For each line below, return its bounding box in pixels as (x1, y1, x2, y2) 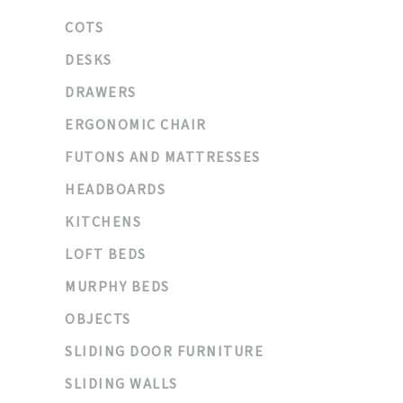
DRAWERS (65, 83, 137, 103)
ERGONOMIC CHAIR (65, 115, 207, 135)
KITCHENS (65, 212, 141, 232)
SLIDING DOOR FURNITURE (65, 342, 264, 362)
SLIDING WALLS (65, 374, 178, 394)
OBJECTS (65, 309, 131, 329)
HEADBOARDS (65, 180, 166, 200)
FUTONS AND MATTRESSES (65, 148, 261, 167)
